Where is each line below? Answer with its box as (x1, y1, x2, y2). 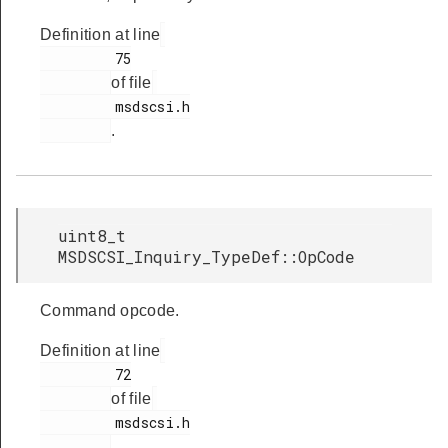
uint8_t (58, 225, 126, 246)
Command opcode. (40, 302, 180, 319)
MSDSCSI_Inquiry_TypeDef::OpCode (58, 246, 355, 267)
